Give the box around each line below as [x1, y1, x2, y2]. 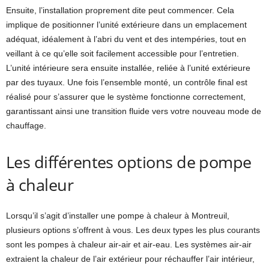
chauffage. [6, 121, 46, 130]
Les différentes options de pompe [6, 151, 252, 173]
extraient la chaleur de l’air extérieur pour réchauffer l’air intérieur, [6, 254, 255, 264]
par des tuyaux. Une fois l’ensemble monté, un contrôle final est [6, 77, 247, 87]
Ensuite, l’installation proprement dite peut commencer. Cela [6, 5, 234, 15]
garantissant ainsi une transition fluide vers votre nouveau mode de [6, 106, 261, 116]
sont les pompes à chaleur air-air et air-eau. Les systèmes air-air [6, 240, 252, 249]
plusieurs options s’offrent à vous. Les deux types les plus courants [6, 225, 260, 235]
